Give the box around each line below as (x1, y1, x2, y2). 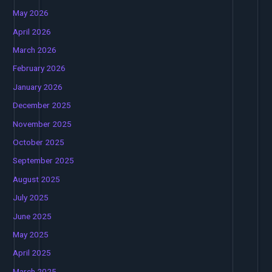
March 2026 (13, 45, 57, 55)
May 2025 (13, 229, 49, 240)
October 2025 (13, 137, 65, 148)
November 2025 (13, 118, 72, 129)
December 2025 (13, 100, 72, 110)
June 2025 (13, 211, 52, 221)
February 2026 (13, 63, 66, 73)
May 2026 (13, 8, 49, 18)
